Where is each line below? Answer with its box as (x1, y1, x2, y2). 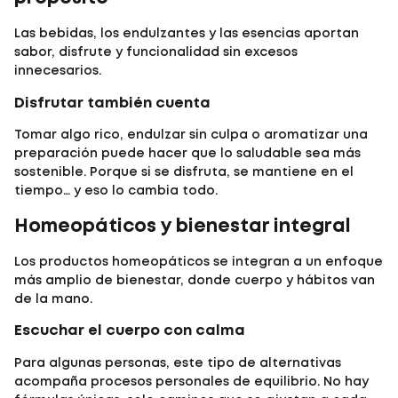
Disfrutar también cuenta (14, 96, 211, 110)
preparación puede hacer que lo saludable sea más (14, 148, 361, 160)
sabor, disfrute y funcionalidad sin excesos (14, 47, 298, 59)
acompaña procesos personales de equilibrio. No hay (14, 376, 369, 387)
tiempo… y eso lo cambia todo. (14, 186, 218, 197)
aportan (300, 28, 359, 40)
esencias (242, 28, 300, 40)
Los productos (14, 257, 112, 268)
